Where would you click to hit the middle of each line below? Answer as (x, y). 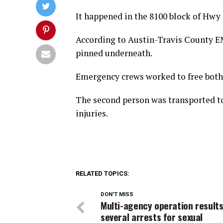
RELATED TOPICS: (103, 173)
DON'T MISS (117, 194)
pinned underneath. (114, 53)
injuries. (92, 113)
